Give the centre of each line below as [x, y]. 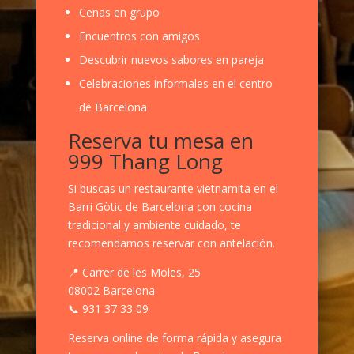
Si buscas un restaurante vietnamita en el [173, 188]
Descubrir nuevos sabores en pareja [171, 59]
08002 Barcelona [111, 290]
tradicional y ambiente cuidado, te [154, 224]
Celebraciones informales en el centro [175, 83]
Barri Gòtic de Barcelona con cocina [160, 206]
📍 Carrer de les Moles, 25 [134, 272]
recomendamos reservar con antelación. [171, 243]
